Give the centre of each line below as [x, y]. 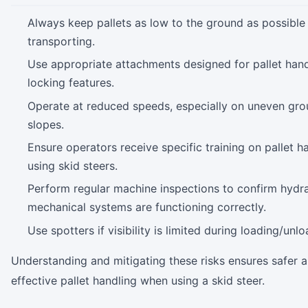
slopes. [46, 124]
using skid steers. [73, 165]
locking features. [71, 83]
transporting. [61, 41]
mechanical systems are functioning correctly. [147, 207]
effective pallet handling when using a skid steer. [138, 280]
